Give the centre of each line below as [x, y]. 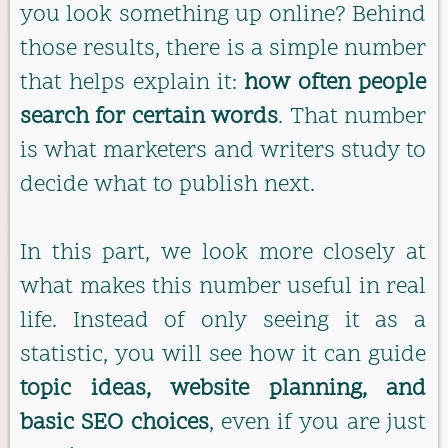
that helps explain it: [132, 83]
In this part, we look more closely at [223, 254]
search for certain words [149, 117]
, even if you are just [317, 424]
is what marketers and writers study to [223, 151]
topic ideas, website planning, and [223, 390]
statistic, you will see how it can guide [223, 356]
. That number [352, 117]
